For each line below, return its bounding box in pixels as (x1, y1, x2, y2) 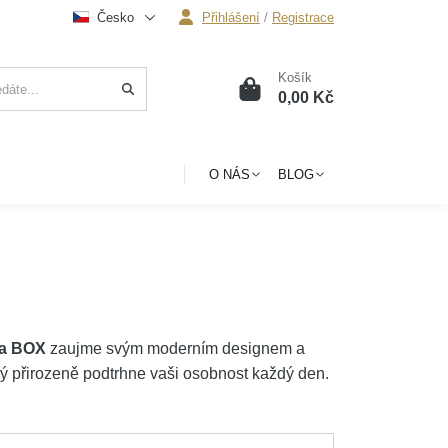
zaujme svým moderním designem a (46, 340, 306, 357)
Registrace (271, 9, 334, 25)
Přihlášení (201, 9, 260, 25)
